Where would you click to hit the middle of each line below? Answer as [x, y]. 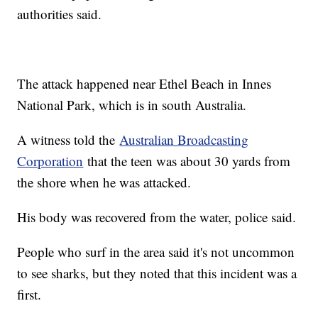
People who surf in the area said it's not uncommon [156, 252]
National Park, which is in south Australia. [134, 105]
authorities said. [62, 14]
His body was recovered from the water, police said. [159, 217]
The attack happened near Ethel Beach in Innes [144, 84]
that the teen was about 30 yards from [187, 161]
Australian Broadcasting [184, 140]
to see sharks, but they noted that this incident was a [157, 273]
